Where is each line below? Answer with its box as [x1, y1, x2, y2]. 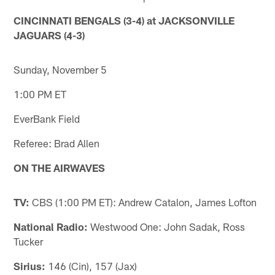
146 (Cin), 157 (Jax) [45, 259, 137, 272]
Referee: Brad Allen [14, 136, 100, 149]
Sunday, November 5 [14, 63, 107, 76]
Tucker [14, 234, 44, 247]
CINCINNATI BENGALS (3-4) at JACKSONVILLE [14, 14, 235, 26]
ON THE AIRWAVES [14, 161, 106, 174]
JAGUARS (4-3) [14, 28, 85, 41]
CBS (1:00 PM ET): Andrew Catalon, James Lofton [29, 195, 257, 208]
